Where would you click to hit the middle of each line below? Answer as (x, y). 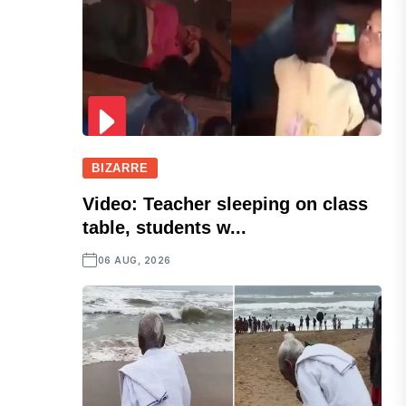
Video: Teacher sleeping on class (226, 204)
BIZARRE (120, 169)
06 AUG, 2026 (134, 261)
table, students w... (165, 228)
